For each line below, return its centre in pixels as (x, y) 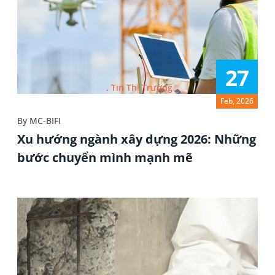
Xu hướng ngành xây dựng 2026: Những (137, 139)
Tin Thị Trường (141, 87)
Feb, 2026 (237, 101)
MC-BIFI (45, 121)
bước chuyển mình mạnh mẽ (105, 158)
